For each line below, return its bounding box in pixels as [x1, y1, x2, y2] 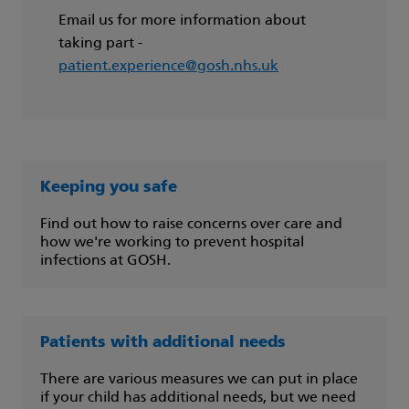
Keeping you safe [40, 180, 177, 196]
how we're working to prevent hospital [40, 236, 304, 251]
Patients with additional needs [40, 335, 286, 351]
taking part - [58, 37, 142, 52]
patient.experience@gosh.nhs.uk [58, 59, 278, 75]
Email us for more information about [58, 14, 306, 29]
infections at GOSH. [40, 254, 171, 269]
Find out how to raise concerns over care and [40, 217, 342, 233]
